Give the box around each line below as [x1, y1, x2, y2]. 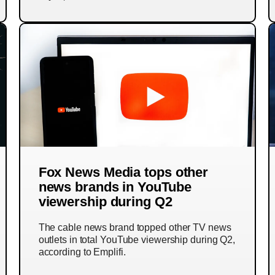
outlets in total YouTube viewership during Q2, [38, 234, 236, 245]
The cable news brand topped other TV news [38, 222, 231, 233]
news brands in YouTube [38, 179, 192, 195]
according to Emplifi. [38, 247, 126, 257]
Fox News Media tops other [38, 165, 209, 180]
